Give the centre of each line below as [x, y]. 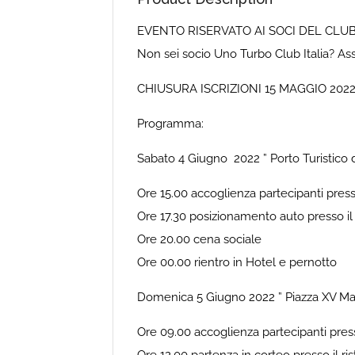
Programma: [170, 123]
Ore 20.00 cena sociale [199, 239]
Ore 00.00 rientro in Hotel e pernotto [237, 262]
